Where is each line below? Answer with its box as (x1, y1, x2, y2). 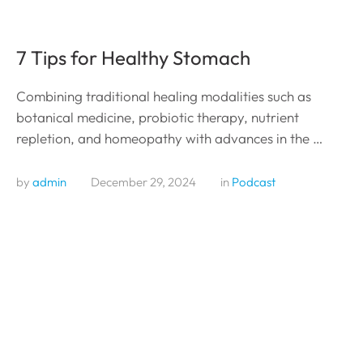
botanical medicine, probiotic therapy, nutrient (16, 108, 299, 126)
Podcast (232, 173, 275, 190)
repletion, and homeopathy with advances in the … (16, 129, 322, 147)
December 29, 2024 (91, 173, 196, 190)
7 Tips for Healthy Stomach (16, 45, 250, 70)
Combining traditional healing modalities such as (16, 87, 311, 105)
